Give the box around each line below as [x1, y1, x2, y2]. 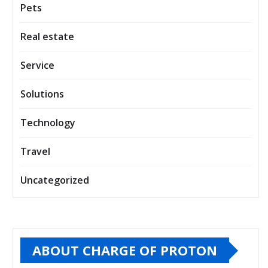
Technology [20, 116, 75, 130]
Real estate [20, 30, 74, 44]
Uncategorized [20, 173, 89, 187]
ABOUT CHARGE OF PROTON [32, 241, 217, 260]
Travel [20, 145, 50, 159]
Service [20, 59, 54, 72]
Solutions [20, 87, 64, 101]
